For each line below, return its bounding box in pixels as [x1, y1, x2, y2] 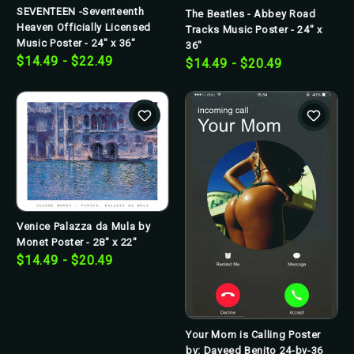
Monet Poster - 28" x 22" [17, 236, 137, 249]
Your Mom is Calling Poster [186, 328, 321, 341]
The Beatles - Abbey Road [186, 8, 316, 21]
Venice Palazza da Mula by [17, 220, 151, 233]
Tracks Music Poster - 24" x [186, 24, 322, 36]
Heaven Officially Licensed [17, 21, 151, 33]
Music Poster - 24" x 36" [17, 36, 136, 49]
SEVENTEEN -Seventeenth [17, 5, 145, 17]
